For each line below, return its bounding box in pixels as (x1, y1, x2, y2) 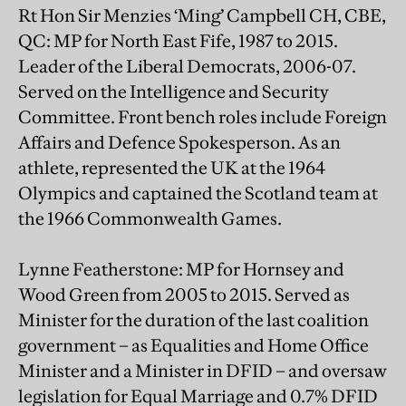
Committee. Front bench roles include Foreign (18, 105, 387, 128)
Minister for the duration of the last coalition (18, 308, 369, 331)
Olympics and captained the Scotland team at (18, 181, 378, 204)
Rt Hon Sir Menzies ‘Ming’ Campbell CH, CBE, (18, 4, 386, 26)
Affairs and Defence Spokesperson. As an (18, 130, 341, 153)
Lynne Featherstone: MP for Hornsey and (18, 257, 344, 280)
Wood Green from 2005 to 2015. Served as (18, 283, 350, 305)
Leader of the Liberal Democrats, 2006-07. (18, 54, 356, 77)
